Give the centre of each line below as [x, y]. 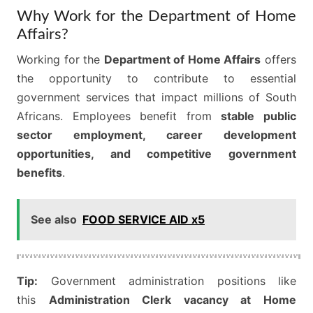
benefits [39, 173]
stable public [259, 116]
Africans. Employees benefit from [119, 116]
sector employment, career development [156, 135]
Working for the [60, 59]
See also [54, 219]
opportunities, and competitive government [156, 154]
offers [279, 59]
